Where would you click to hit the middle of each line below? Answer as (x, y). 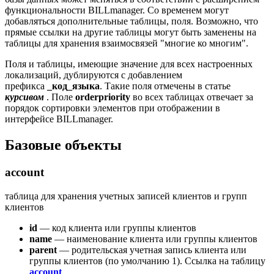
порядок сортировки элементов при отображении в (113, 108)
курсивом (24, 97)
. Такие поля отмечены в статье (166, 86)
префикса (26, 86)
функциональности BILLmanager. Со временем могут (117, 10)
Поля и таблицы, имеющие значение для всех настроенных (129, 64)
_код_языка (73, 86)
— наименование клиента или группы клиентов (155, 239)
